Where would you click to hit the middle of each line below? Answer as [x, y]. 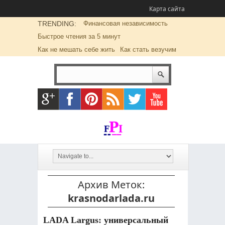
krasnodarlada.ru [111, 198]
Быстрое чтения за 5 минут [79, 36]
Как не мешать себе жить [76, 49]
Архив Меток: [111, 185]
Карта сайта [167, 9]
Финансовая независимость [125, 23]
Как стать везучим [148, 49]
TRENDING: [57, 24]
